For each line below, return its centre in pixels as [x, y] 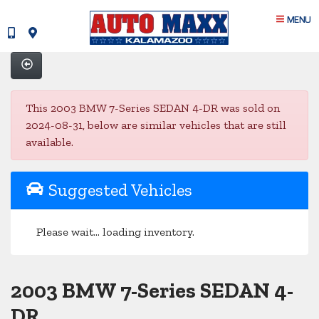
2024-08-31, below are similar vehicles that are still [156, 125]
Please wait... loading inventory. [115, 231]
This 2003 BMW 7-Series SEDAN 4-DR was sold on [153, 108]
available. [49, 142]
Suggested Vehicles [118, 189]
